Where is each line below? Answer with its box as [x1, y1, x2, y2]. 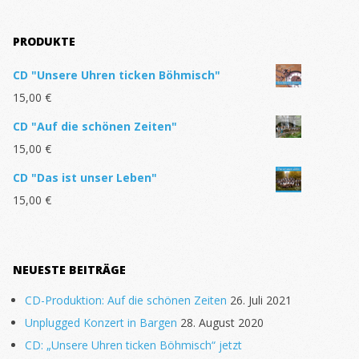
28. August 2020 [180, 315, 264, 331]
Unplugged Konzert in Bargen [25, 315, 177, 331]
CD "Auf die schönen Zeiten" [13, 119, 177, 135]
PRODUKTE [13, 34, 75, 50]
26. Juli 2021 [230, 292, 292, 309]
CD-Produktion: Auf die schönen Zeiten [25, 292, 227, 309]
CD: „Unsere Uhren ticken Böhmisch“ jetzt [25, 337, 242, 353]
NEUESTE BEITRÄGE [13, 262, 126, 278]
